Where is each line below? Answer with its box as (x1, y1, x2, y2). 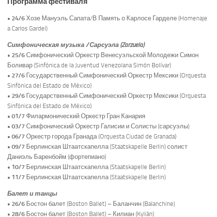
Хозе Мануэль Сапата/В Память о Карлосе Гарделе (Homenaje (25, 15, 207, 22)
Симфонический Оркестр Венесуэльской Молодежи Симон (25, 51, 199, 59)
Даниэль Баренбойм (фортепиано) (7, 153, 106, 161)
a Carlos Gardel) (7, 25, 47, 32)
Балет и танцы (7, 190, 57, 198)
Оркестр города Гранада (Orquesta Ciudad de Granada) (25, 133, 176, 140)
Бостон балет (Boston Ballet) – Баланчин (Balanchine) (26, 200, 175, 208)
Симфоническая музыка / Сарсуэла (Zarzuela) (7, 41, 144, 49)
